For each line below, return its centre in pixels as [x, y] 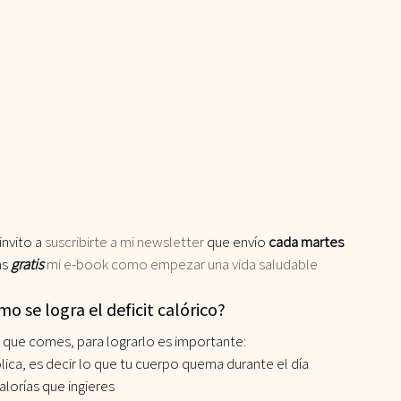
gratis [26, 264]
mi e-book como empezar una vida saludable [180, 264]
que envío [236, 242]
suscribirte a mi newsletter [123, 242]
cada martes [306, 242]
